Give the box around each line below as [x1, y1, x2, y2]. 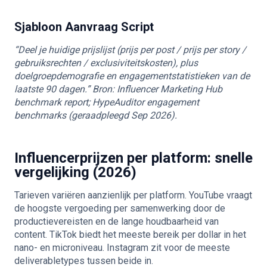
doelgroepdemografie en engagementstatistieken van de [14, 70, 250, 82]
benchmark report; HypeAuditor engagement [14, 97, 199, 108]
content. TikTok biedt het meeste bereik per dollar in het [14, 229, 246, 240]
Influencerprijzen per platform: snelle [14, 150, 253, 166]
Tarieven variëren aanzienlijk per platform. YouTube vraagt [14, 190, 252, 201]
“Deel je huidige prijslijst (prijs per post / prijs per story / [14, 44, 246, 55]
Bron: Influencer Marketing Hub [92, 83, 222, 95]
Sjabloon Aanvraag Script [14, 20, 154, 34]
